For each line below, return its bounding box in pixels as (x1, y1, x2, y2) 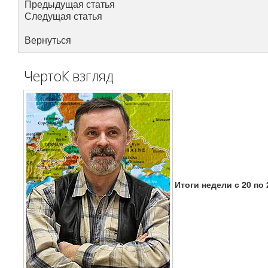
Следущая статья (25, 9, 102, 23)
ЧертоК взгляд (24, 66, 114, 86)
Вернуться (25, 33, 71, 47)
